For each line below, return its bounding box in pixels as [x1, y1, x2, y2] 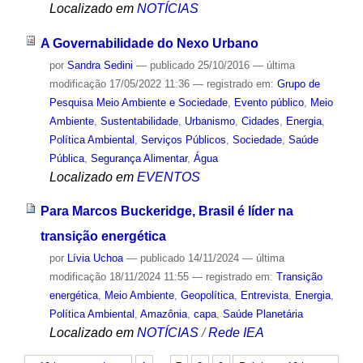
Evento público [233, 96, 304, 109]
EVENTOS [136, 169, 200, 184]
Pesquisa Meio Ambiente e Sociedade [49, 96, 228, 109]
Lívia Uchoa [66, 252, 126, 265]
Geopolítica [180, 289, 234, 302]
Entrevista [240, 289, 288, 302]
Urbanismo [184, 114, 235, 127]
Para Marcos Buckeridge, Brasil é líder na [40, 204, 293, 219]
